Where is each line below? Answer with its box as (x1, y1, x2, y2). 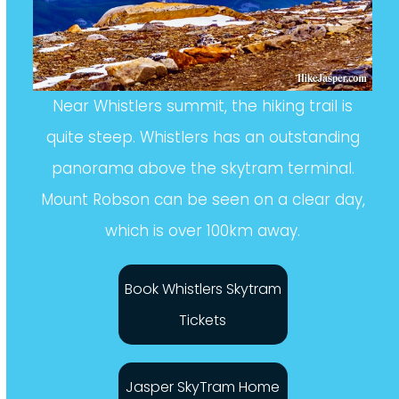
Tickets (179, 349, 226, 370)
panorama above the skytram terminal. (51, 197, 354, 218)
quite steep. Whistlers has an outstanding (45, 166, 360, 187)
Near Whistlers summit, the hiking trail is (53, 134, 353, 156)
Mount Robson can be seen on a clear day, (40, 228, 365, 249)
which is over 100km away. (105, 259, 300, 281)
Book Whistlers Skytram (124, 318, 281, 338)
